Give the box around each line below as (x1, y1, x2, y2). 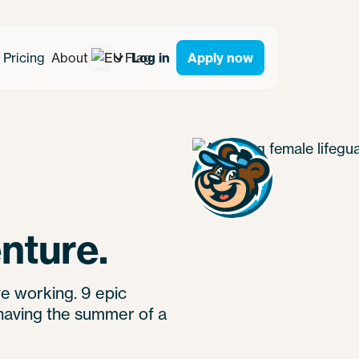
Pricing (3, 50, 45, 66)
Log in (131, 50, 170, 66)
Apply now (188, 50, 253, 66)
